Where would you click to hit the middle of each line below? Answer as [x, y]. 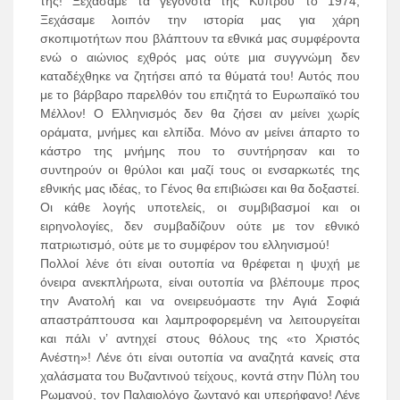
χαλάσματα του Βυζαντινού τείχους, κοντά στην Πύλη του [200, 376]
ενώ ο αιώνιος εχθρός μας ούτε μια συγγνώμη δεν [200, 58]
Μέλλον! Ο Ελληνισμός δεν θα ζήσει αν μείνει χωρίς [200, 114]
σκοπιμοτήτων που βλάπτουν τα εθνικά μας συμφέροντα [200, 39]
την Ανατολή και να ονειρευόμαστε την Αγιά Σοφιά [200, 301]
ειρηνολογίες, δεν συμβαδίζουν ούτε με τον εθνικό [200, 226]
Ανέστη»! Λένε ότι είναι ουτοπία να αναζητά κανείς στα [200, 358]
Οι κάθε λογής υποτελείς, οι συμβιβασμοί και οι [200, 208]
